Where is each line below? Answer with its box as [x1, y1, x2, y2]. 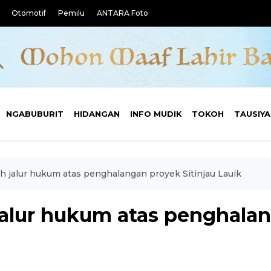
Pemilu [58, 8, 85, 18]
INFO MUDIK [129, 109, 182, 119]
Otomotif [11, 8, 46, 18]
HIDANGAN [73, 109, 120, 119]
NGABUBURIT [6, 109, 64, 119]
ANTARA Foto [97, 8, 148, 18]
